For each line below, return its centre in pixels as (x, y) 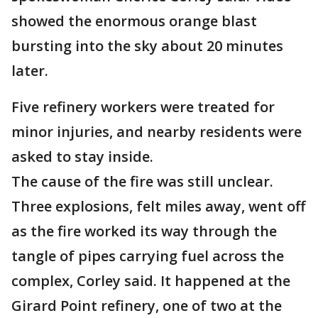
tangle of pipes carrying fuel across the (148, 256)
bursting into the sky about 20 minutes (147, 46)
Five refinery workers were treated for (143, 107)
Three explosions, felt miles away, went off (158, 206)
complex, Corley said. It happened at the (151, 281)
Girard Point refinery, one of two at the (147, 306)
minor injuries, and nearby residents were (157, 132)
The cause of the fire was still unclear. (142, 181)
